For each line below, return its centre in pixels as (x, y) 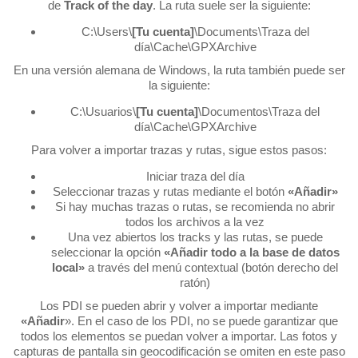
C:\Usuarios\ (103, 111)
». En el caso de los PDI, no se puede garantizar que (201, 320)
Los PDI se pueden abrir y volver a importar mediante (179, 305)
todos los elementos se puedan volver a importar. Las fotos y (179, 336)
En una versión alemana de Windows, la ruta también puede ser (179, 70)
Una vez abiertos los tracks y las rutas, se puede (195, 237)
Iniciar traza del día (195, 176)
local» (68, 267)
